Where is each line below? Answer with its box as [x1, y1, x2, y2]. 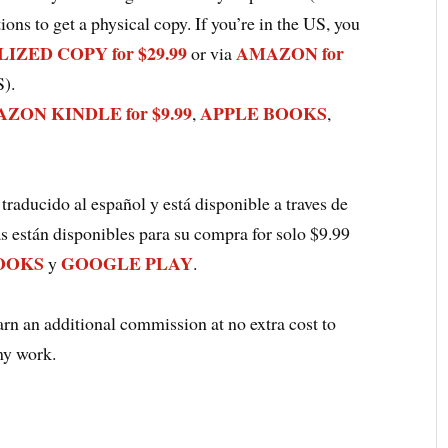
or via [187, 41, 237, 66]
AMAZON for [236, 40, 345, 67]
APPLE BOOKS [200, 100, 328, 127]
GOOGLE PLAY [61, 250, 194, 277]
